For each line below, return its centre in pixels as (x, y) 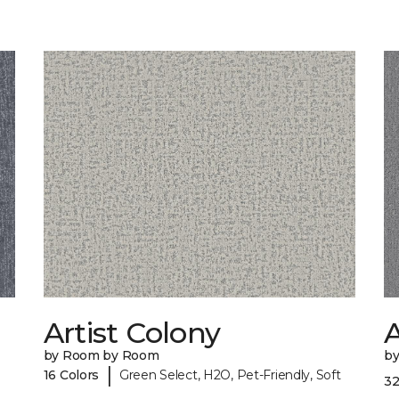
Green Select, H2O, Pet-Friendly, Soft (230, 375)
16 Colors (71, 375)
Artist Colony (132, 333)
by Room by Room (101, 356)
